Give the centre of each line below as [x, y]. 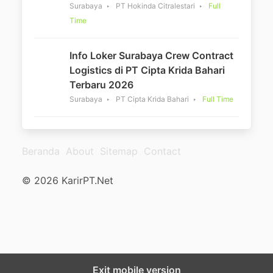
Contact [162, 151]
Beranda [41, 151]
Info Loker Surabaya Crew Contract [151, 55]
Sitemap [119, 151]
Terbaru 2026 [101, 85]
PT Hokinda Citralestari [155, 6]
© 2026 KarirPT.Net [68, 180]
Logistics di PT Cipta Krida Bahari [147, 70]
